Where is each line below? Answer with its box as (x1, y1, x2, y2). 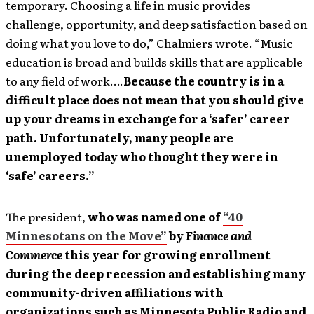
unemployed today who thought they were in (6, 148, 278, 165)
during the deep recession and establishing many (6, 265, 306, 282)
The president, (6, 208, 88, 225)
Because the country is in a (123, 72, 284, 89)
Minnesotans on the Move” (6, 227, 167, 244)
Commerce (6, 246, 64, 263)
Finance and (186, 227, 252, 244)
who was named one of (88, 208, 223, 225)
